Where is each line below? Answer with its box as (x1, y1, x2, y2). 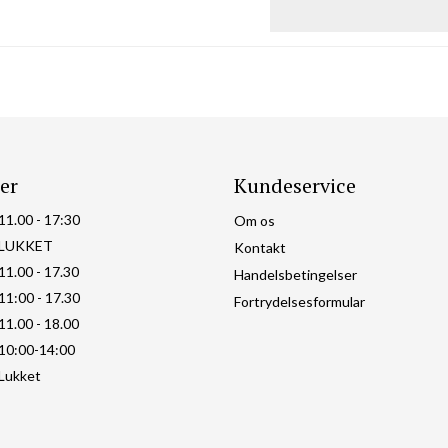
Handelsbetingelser (234, 266, 357, 284)
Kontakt (234, 239, 286, 257)
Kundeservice (234, 171, 356, 199)
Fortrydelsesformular (234, 293, 365, 311)
